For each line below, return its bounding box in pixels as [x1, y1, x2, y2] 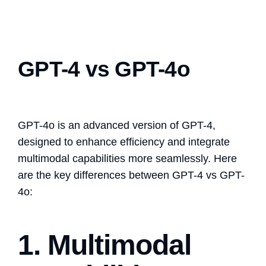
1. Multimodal [18, 229, 192, 261]
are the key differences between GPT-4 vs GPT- [18, 169, 245, 181]
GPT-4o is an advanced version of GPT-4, [18, 119, 216, 131]
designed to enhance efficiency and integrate [18, 135, 230, 148]
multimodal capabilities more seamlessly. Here [18, 152, 237, 164]
